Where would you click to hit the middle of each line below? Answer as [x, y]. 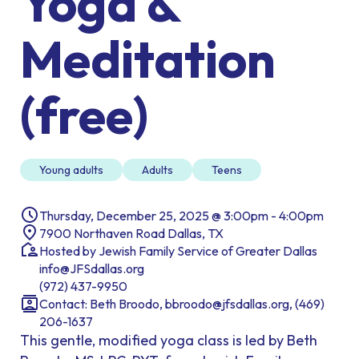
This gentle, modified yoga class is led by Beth [169, 341]
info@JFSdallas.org [92, 269]
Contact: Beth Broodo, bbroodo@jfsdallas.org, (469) [182, 304]
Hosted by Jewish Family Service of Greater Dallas [178, 251]
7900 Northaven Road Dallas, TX [131, 234]
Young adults [71, 170]
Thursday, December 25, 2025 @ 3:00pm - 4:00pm [182, 216]
